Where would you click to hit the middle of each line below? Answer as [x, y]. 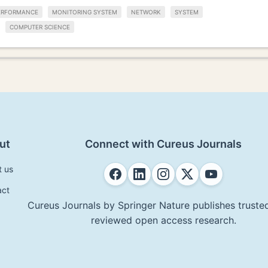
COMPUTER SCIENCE [40, 27]
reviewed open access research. [163, 220]
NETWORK [146, 12]
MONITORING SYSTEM [85, 12]
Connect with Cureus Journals [163, 144]
